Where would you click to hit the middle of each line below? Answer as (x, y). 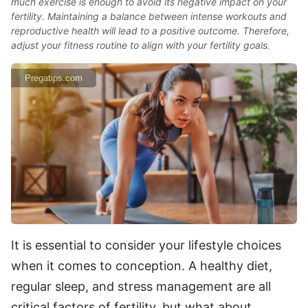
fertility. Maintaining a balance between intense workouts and (149, 16)
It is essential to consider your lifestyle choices (146, 245)
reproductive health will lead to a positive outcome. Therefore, (150, 31)
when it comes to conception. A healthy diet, (142, 265)
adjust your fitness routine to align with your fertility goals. (141, 45)
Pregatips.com (54, 78)
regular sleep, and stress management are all (141, 286)
